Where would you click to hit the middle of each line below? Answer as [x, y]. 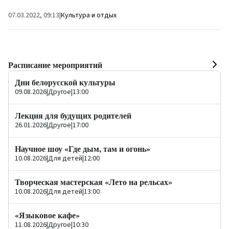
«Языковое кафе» [47, 215]
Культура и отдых [89, 16]
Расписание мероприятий [55, 64]
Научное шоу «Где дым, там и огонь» [83, 149]
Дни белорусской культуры [65, 82]
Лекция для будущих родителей [73, 116]
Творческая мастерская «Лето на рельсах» [94, 182]
